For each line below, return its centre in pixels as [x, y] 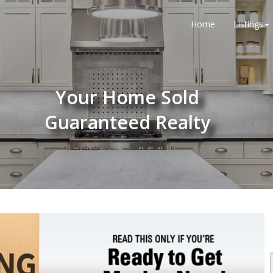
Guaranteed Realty [127, 122]
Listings [248, 24]
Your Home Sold [127, 97]
